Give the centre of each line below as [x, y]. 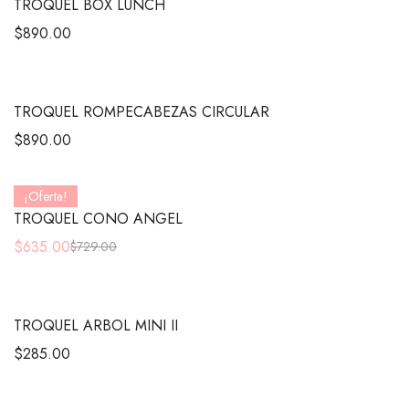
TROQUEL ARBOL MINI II [96, 325]
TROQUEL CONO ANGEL [98, 218]
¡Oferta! [46, 196]
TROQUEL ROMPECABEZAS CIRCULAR [142, 111]
